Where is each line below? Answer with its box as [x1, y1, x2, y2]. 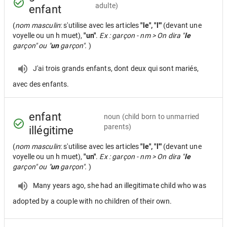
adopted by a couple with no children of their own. [13, 197, 172, 205]
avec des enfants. [13, 80, 69, 88]
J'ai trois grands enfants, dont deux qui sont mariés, [33, 64, 199, 72]
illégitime [29, 124, 74, 137]
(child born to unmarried [122, 112, 200, 121]
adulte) [95, 2, 119, 10]
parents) [103, 123, 132, 131]
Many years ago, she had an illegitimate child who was [33, 181, 206, 190]
